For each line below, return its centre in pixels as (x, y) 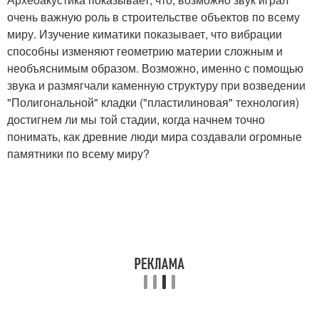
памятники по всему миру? (78, 153)
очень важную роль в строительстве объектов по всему (153, 16)
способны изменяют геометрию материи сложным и (145, 51)
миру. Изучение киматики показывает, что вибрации (145, 33)
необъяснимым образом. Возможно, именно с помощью (155, 68)
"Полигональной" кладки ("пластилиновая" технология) (153, 102)
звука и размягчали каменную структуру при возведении (156, 85)
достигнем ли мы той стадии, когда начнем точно (136, 119)
